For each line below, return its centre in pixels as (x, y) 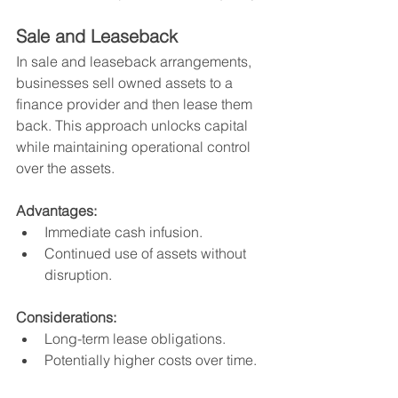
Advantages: (56, 210)
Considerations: (66, 317)
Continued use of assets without (147, 253)
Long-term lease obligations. (135, 338)
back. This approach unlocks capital (134, 125)
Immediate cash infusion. (123, 231)
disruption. (78, 274)
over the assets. (65, 167)
